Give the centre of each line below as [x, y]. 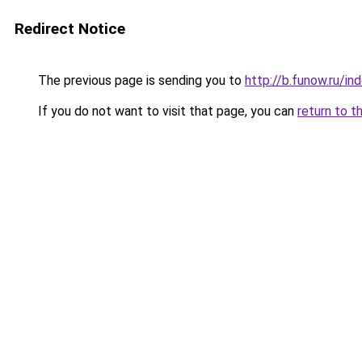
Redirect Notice [70, 29]
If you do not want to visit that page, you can [166, 111]
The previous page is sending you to [140, 80]
